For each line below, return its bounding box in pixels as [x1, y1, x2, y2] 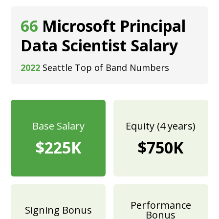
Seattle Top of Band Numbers [43, 61, 170, 73]
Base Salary [32, 119, 85, 132]
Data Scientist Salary [21, 34, 178, 56]
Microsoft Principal [42, 15, 186, 36]
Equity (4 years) [126, 119, 196, 132]
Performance [130, 198, 191, 212]
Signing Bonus [24, 203, 92, 217]
